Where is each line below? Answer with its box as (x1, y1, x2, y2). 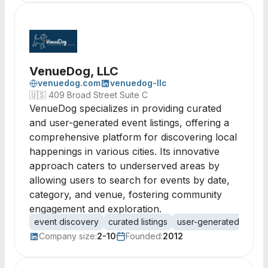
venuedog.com (38, 78, 100, 88)
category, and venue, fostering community (29, 188, 222, 200)
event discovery (34, 217, 99, 227)
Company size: (39, 231, 97, 241)
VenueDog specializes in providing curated (29, 102, 221, 114)
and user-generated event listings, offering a (29, 117, 229, 129)
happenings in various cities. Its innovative (29, 145, 220, 157)
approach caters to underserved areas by (29, 160, 220, 172)
